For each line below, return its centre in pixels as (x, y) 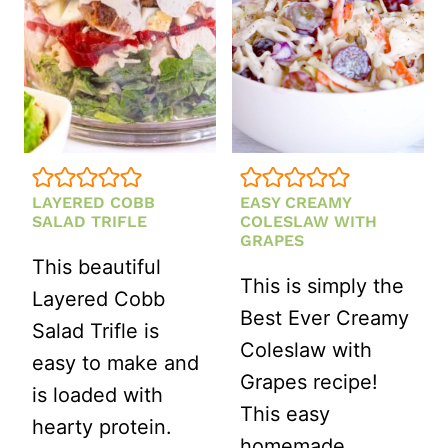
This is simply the (322, 285)
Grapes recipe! (309, 381)
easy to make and (115, 362)
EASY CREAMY (295, 202)
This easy (285, 413)
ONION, (372, 47)
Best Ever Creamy (324, 317)
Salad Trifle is (95, 330)
